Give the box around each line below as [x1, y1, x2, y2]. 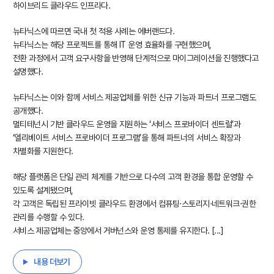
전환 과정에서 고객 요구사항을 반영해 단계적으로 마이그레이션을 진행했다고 [13, 53, 259, 63]
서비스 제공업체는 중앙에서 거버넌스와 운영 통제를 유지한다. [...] [13, 226, 224, 235]
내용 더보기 [32, 257, 72, 267]
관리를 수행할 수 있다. [13, 212, 84, 222]
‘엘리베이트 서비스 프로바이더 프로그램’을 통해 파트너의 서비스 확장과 [13, 133, 241, 143]
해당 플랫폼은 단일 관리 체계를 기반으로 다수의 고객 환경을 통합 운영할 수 [13, 172, 253, 182]
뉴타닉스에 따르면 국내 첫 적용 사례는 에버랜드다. [13, 26, 175, 36]
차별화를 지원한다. [13, 146, 73, 156]
